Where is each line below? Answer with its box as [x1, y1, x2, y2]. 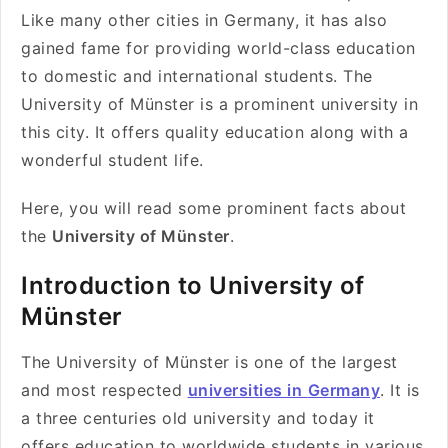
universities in [187, 380, 302, 400]
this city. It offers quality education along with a [21, 122, 409, 142]
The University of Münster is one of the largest [21, 352, 398, 372]
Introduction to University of [21, 271, 365, 300]
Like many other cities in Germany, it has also [21, 10, 387, 30]
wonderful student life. [21, 150, 204, 170]
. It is [380, 380, 420, 400]
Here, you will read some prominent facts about [21, 198, 406, 218]
